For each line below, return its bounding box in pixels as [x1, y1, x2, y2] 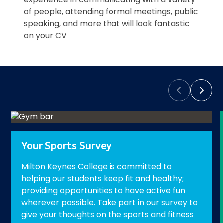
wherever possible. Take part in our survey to [21, 197, 198, 209]
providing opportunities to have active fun [21, 185, 185, 197]
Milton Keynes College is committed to [21, 161, 172, 173]
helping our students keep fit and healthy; [21, 173, 184, 185]
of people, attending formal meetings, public [24, 6, 198, 18]
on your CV [24, 30, 67, 42]
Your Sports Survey [21, 141, 111, 152]
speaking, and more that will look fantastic [24, 18, 190, 30]
